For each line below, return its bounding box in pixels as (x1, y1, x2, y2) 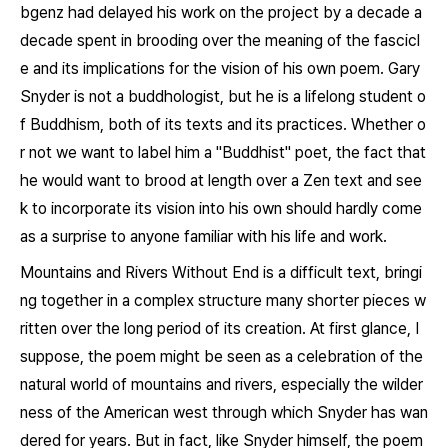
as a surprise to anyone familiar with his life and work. (20, 227, 387, 246)
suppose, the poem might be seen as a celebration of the (20, 347, 423, 366)
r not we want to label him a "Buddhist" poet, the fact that (20, 143, 426, 162)
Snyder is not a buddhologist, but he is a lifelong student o (20, 87, 426, 106)
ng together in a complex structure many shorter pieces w (20, 291, 426, 310)
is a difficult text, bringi (259, 263, 422, 282)
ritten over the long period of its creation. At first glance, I (20, 319, 419, 338)
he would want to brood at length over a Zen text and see (20, 171, 422, 190)
